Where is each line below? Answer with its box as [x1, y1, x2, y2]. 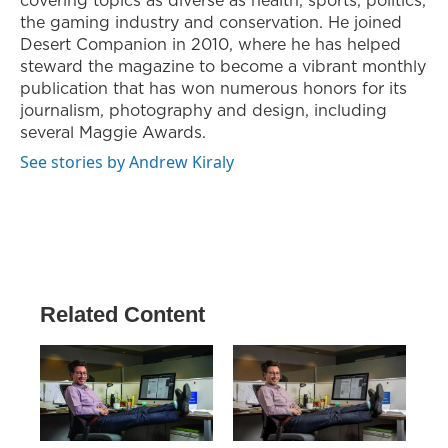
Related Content [40, 301, 205, 327]
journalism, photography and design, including [20, 98, 387, 121]
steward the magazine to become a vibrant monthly [20, 54, 426, 77]
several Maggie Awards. [20, 120, 206, 143]
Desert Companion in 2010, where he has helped [20, 32, 401, 55]
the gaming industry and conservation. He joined [20, 10, 402, 33]
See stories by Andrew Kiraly [20, 150, 234, 173]
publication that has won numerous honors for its [20, 76, 407, 99]
